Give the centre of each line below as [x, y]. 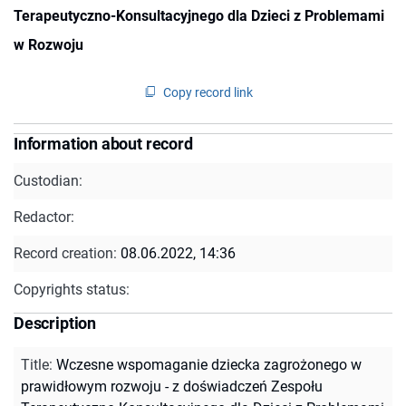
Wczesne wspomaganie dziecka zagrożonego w [209, 364]
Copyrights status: [72, 289]
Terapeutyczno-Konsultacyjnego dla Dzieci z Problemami [199, 15]
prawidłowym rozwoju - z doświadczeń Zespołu [172, 386]
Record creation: [67, 253]
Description [55, 323]
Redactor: [44, 217]
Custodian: [48, 180]
